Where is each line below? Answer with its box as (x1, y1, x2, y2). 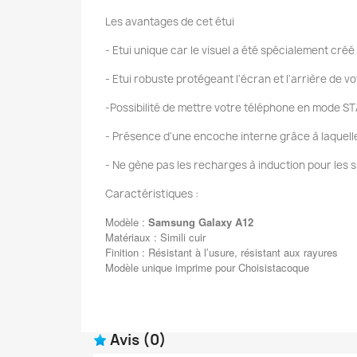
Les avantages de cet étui (105, 14, 234, 29)
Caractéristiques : (105, 186, 201, 202)
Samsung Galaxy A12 (148, 214, 253, 230)
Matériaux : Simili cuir (105, 229, 206, 245)
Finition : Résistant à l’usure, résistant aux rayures (105, 245, 338, 261)
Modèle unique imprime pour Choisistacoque (105, 260, 309, 276)
